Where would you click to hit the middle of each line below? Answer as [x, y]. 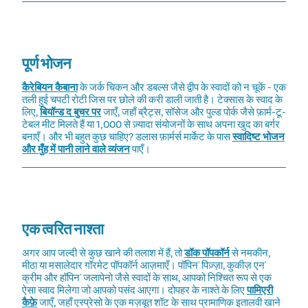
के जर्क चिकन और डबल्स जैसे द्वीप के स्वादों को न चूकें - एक [182, 87]
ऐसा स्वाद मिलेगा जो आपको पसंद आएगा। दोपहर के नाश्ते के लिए [134, 290]
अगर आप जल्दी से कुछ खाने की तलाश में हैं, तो [103, 253]
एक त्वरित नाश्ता [63, 229]
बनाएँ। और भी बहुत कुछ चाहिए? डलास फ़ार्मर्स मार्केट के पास [127, 137]
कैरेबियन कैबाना [50, 87]
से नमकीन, [250, 253]
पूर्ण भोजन [47, 64]
